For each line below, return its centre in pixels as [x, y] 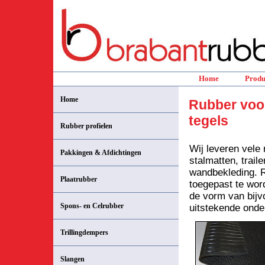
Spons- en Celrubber [92, 206]
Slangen [72, 259]
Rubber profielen [86, 126]
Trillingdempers [84, 232]
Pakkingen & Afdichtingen [101, 153]
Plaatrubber [79, 179]
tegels [209, 121]
